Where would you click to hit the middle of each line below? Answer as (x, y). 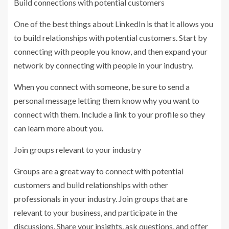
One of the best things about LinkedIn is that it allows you (113, 24)
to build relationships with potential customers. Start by (110, 38)
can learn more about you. (59, 128)
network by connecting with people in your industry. (104, 65)
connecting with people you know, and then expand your (111, 52)
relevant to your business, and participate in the (96, 213)
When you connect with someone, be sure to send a (102, 87)
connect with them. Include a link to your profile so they (109, 114)
